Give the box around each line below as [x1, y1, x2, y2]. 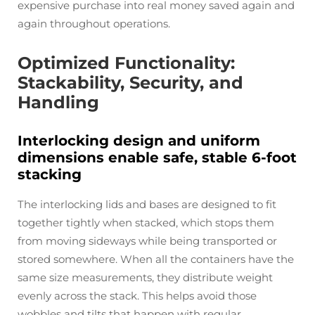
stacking [18, 166, 82, 183]
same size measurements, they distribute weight [18, 271, 273, 284]
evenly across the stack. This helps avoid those [18, 289, 257, 302]
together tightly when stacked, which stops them [18, 216, 274, 229]
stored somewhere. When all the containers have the [18, 252, 294, 266]
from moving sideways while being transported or [18, 234, 277, 247]
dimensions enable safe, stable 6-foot [18, 149, 297, 166]
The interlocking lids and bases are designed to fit [18, 198, 276, 211]
